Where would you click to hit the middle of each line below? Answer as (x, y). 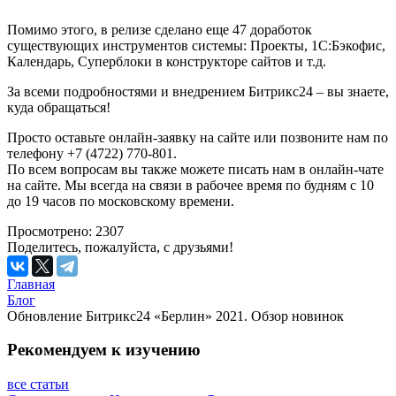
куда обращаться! (59, 107)
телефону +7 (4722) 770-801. (94, 153)
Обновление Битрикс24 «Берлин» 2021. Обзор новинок (175, 316)
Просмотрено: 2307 (65, 231)
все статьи (38, 384)
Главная (31, 284)
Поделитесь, (44, 247)
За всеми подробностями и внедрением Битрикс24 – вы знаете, (198, 91)
